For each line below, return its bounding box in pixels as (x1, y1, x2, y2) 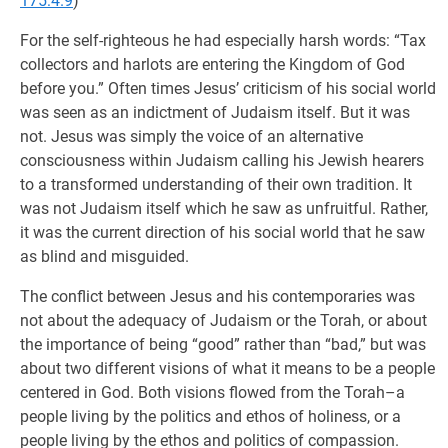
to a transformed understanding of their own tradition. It (20, 175, 412, 194)
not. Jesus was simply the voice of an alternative (20, 127, 363, 146)
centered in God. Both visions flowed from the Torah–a (20, 383, 405, 402)
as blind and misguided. (20, 247, 189, 266)
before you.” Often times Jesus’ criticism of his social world (20, 79, 436, 98)
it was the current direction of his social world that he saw (20, 223, 425, 242)
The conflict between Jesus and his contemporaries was (20, 287, 415, 306)
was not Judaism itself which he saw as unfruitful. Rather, (20, 199, 428, 218)
